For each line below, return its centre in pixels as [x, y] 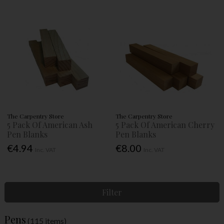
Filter [112, 192]
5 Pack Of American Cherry [165, 124]
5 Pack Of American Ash [50, 124]
